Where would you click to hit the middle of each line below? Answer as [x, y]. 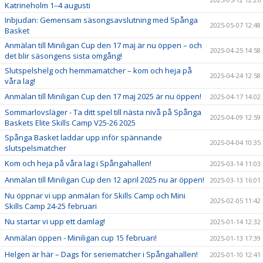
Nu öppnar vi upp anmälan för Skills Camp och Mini [95, 196]
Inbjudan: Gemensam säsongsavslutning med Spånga [101, 20]
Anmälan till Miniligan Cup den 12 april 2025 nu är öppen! [104, 180]
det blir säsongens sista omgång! [63, 56]
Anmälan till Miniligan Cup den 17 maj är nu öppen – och [103, 45]
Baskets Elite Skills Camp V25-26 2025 [70, 123]
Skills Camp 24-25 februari [51, 206]
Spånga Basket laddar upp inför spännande [83, 138]
